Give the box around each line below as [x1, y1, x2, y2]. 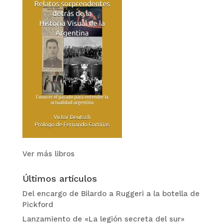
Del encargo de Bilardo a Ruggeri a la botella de [22, 189, 200, 198]
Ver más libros [22, 149, 75, 158]
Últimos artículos [22, 173, 97, 184]
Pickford [22, 200, 53, 209]
